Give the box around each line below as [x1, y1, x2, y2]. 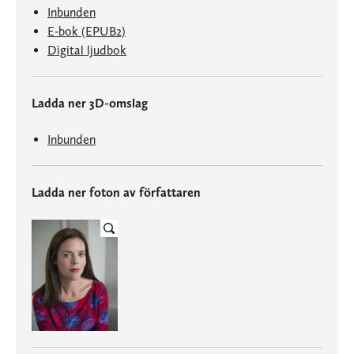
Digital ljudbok [47, 43, 126, 58]
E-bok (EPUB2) [47, 24, 126, 39]
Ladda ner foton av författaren [32, 185, 201, 200]
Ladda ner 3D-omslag [32, 96, 148, 111]
